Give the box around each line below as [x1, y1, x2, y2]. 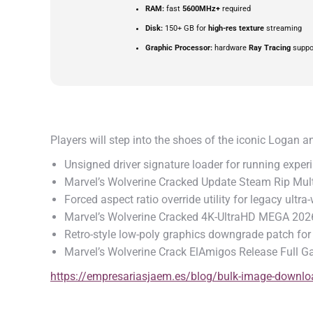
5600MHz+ [182, 4, 220, 13]
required [220, 4, 251, 13]
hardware [212, 43, 249, 52]
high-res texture [208, 24, 264, 33]
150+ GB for [163, 24, 208, 33]
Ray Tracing [249, 43, 291, 52]
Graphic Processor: [145, 43, 212, 52]
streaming [264, 24, 302, 33]
